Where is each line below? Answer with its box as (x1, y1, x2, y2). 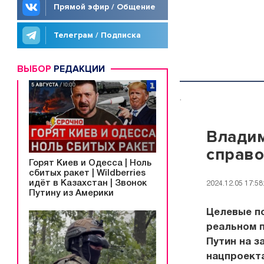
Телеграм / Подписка (54, 30, 141, 40)
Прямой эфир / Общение (54, 2, 156, 12)
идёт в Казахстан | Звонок (29, 179, 147, 187)
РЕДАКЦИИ (51, 63, 105, 75)
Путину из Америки (29, 189, 114, 197)
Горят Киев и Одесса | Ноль (29, 159, 151, 167)
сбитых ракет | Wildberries (29, 169, 146, 177)
